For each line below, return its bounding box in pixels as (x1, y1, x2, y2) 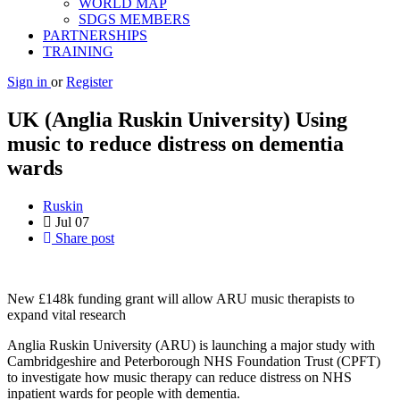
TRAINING (43, 44, 113, 59)
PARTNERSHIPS (43, 28, 147, 43)
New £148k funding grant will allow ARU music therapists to (7, 290, 354, 306)
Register (66, 74, 112, 89)
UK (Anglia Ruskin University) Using (7, 107, 347, 131)
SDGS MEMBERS (79, 12, 190, 27)
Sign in (7, 74, 51, 89)
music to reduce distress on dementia (7, 131, 344, 155)
